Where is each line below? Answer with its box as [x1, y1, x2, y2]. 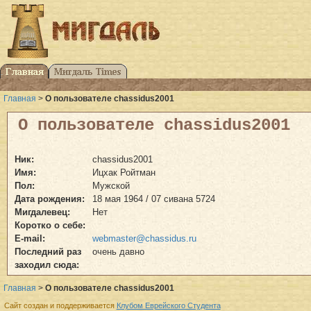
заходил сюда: [15, 259, 79, 270]
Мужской [92, 180, 130, 191]
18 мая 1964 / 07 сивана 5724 [92, 193, 215, 204]
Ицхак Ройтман [92, 167, 155, 178]
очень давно [92, 246, 144, 257]
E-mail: [15, 233, 45, 244]
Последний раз [15, 246, 81, 257]
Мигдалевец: [15, 206, 70, 217]
